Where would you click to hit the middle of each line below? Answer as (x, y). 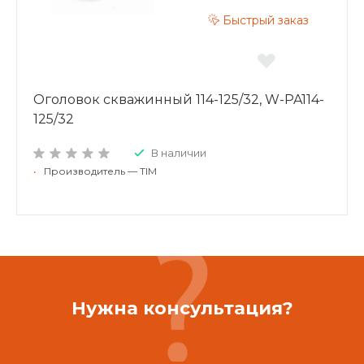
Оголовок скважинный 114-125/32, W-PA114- (179, 99)
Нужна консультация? (182, 308)
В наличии (179, 152)
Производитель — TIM (100, 171)
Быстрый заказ (266, 21)
